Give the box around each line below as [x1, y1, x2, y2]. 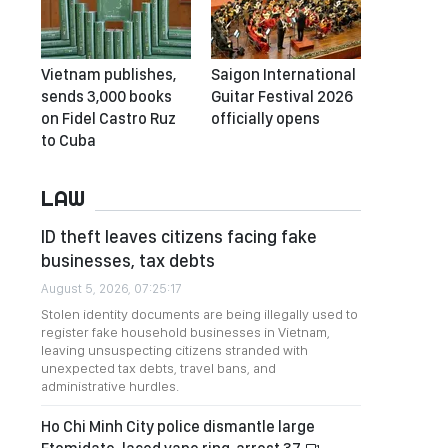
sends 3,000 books [41, 87, 172, 106]
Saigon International [211, 65, 356, 84]
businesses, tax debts [41, 250, 215, 271]
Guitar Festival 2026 [211, 87, 353, 106]
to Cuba [41, 131, 96, 150]
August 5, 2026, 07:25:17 [41, 281, 182, 296]
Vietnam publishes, [41, 65, 176, 84]
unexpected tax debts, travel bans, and [41, 360, 276, 376]
